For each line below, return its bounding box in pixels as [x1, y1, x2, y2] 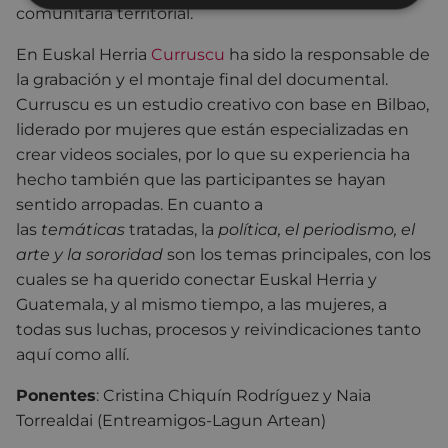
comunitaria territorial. [16, 3, 193, 23]
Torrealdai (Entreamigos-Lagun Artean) [16, 410, 326, 430]
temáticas [41, 219, 125, 239]
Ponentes [16, 385, 96, 405]
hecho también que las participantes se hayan [16, 169, 386, 189]
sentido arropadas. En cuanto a [16, 194, 263, 214]
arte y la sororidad [16, 244, 163, 264]
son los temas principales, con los [163, 244, 431, 264]
